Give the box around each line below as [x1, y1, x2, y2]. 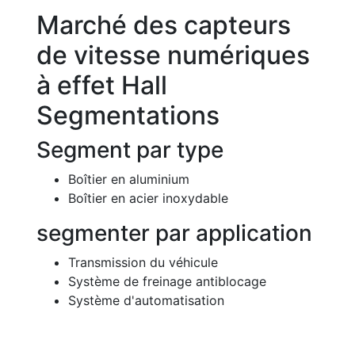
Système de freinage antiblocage [68, 273, 266, 289]
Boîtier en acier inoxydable [68, 189, 228, 206]
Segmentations [36, 99, 219, 131]
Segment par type [36, 136, 223, 163]
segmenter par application [36, 219, 312, 246]
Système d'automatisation [68, 292, 224, 308]
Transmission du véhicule [68, 254, 218, 270]
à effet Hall [36, 69, 167, 101]
